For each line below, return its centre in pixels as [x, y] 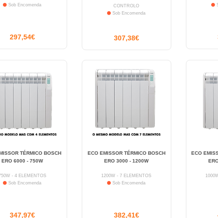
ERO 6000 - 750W [22, 161]
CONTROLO [127, 6]
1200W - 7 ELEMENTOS [127, 176]
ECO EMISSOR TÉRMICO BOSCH [126, 153]
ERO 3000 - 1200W [127, 161]
